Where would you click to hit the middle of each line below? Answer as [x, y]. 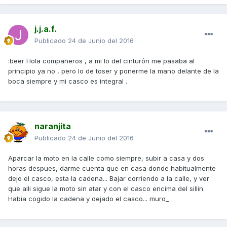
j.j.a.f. [46, 29]
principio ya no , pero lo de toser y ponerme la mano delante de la [113, 71]
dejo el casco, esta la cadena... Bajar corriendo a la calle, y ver [109, 179]
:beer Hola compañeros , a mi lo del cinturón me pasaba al [101, 61]
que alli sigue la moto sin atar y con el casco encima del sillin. [106, 189]
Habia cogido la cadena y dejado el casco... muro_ [88, 199]
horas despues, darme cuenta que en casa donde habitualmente [112, 168]
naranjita [53, 126]
